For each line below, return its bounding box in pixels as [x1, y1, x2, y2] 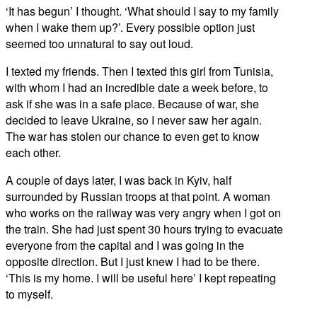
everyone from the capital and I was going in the [6, 237, 244, 254]
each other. [6, 144, 61, 161]
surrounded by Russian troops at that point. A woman [6, 188, 270, 205]
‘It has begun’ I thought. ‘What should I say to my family [6, 3, 279, 20]
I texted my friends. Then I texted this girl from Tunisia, [6, 63, 273, 80]
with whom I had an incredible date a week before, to [6, 79, 268, 96]
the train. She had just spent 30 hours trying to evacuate [6, 221, 283, 238]
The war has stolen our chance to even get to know [6, 128, 260, 145]
